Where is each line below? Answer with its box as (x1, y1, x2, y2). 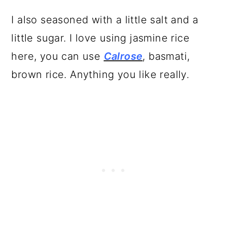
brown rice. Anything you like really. (11, 68, 193, 81)
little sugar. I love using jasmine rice (11, 32, 190, 45)
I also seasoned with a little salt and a (11, 14, 199, 26)
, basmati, (142, 50, 190, 63)
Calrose (103, 50, 143, 63)
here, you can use (11, 50, 104, 63)
